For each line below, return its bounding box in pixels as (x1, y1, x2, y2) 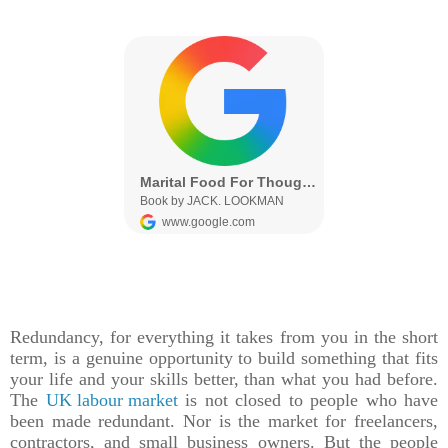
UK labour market (45, 389, 178, 410)
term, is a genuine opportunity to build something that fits (10, 347, 438, 368)
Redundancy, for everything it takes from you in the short (10, 326, 438, 347)
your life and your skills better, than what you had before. (10, 368, 438, 389)
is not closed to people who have (177, 389, 438, 410)
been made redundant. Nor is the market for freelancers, (10, 410, 438, 431)
